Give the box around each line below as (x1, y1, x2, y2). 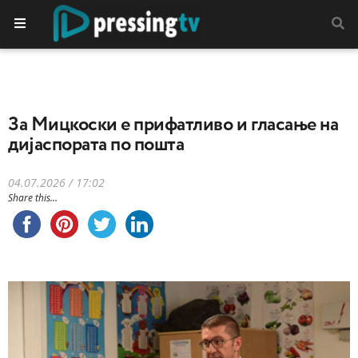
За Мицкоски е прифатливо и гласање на (8, 115, 339, 134)
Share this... (8, 191, 58, 205)
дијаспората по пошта (8, 135, 185, 154)
